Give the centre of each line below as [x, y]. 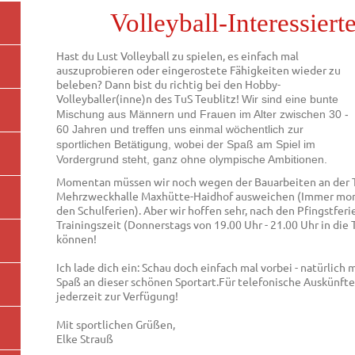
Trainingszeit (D [96, 225]
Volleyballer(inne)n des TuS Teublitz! [149, 99]
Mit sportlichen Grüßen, [117, 324]
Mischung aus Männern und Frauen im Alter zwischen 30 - [203, 115]
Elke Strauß [85, 339]
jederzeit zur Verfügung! [118, 296]
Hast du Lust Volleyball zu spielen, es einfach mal [178, 56]
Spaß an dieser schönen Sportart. [138, 282]
